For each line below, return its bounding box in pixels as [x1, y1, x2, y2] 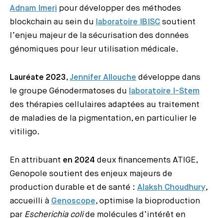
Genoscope [51, 197, 95, 205]
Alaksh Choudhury [137, 183, 205, 192]
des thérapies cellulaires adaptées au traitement [10, 100, 200, 109]
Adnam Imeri [10, 4, 57, 13]
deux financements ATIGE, [95, 156, 198, 164]
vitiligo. [10, 127, 40, 136]
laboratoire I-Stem [129, 87, 200, 95]
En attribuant [10, 156, 63, 164]
